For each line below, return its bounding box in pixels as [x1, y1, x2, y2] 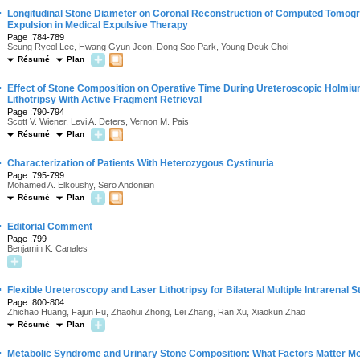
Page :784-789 [7, 32, 64, 42]
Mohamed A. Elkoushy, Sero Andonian [7, 180, 154, 190]
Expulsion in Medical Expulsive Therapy [7, 19, 188, 31]
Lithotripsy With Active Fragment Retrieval [7, 94, 202, 105]
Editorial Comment [7, 221, 92, 232]
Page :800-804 [7, 297, 64, 307]
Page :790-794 [7, 107, 64, 117]
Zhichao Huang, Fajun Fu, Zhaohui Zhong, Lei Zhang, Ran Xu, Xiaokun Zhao [7, 307, 305, 317]
